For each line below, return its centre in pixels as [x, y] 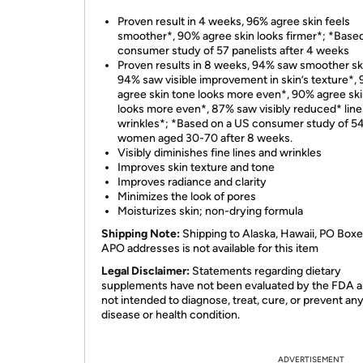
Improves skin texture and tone [196, 167]
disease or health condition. [171, 315]
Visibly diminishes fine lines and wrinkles [220, 153]
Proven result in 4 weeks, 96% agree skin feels [234, 21]
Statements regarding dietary [265, 271]
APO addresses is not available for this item [210, 248]
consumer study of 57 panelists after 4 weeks [233, 51]
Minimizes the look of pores [187, 196]
